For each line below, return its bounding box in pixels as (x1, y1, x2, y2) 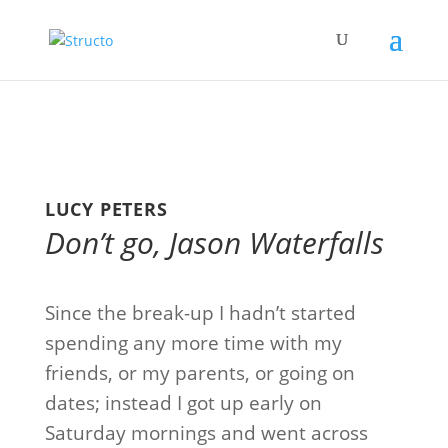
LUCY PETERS (44, 197, 168, 221)
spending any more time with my (44, 330, 342, 356)
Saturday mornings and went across (44, 420, 368, 446)
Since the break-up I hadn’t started (44, 300, 356, 326)
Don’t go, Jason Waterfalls (44, 222, 384, 263)
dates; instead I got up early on (44, 390, 322, 416)
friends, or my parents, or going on (44, 360, 355, 386)
